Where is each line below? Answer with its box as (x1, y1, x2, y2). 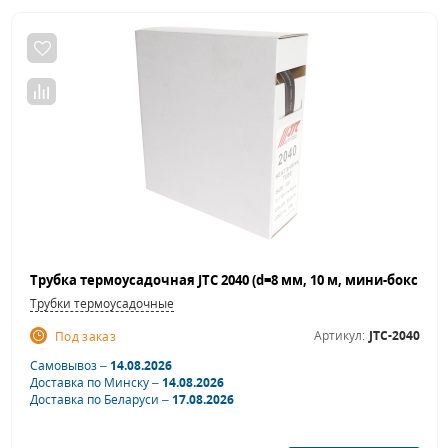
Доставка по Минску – (30, 374, 162, 392)
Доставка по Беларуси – (30, 391, 172, 409)
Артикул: (314, 327, 365, 345)
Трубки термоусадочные (30, 295, 174, 313)
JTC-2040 (369, 327, 420, 345)
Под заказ (55, 328, 117, 346)
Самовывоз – (30, 357, 110, 375)
